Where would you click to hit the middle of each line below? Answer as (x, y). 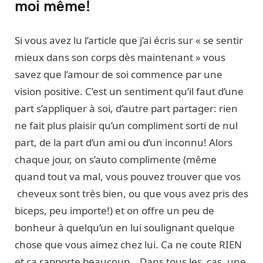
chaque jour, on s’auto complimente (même (116, 159)
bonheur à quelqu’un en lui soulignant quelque (125, 227)
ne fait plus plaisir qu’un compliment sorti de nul (126, 125)
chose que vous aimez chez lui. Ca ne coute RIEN (128, 244)
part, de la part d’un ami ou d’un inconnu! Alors (124, 142)
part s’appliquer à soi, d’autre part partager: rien (126, 108)
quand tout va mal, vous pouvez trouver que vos (128, 176)
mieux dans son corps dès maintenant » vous (120, 57)
